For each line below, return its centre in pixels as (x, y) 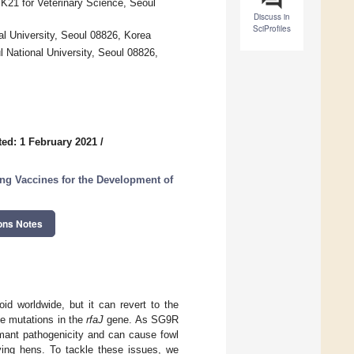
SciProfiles (272, 29)
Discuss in (272, 17)
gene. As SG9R (141, 319)
